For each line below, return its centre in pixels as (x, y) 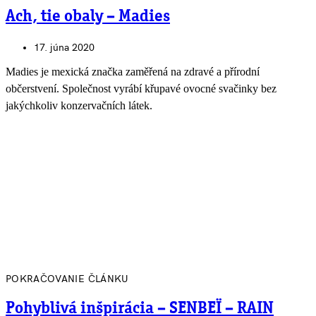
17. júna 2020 (64, 48)
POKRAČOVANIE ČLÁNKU (67, 279)
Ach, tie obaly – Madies (88, 17)
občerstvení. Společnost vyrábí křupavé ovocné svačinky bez (141, 89)
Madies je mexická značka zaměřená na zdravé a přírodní (133, 72)
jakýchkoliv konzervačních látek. (79, 106)
